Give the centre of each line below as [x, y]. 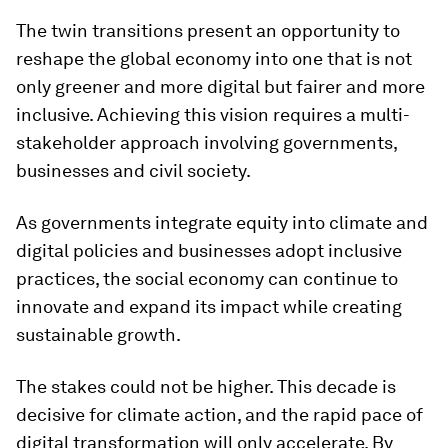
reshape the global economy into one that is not [214, 59]
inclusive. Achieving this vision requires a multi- [213, 115]
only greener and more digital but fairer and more [220, 87]
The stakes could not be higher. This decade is [206, 387]
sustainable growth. [98, 335]
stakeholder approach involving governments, [206, 143]
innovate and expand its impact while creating [209, 307]
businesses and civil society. [133, 171]
